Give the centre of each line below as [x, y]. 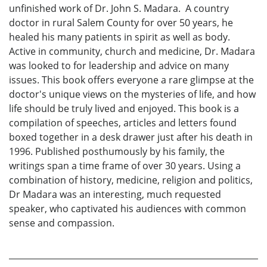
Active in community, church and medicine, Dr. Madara [132, 52]
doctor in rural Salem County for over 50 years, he [121, 23]
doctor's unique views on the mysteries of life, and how [132, 94]
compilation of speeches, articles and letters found [123, 123]
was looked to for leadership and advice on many [119, 66]
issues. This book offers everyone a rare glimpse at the [131, 80]
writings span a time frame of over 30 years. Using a [125, 166]
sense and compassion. [62, 223]
